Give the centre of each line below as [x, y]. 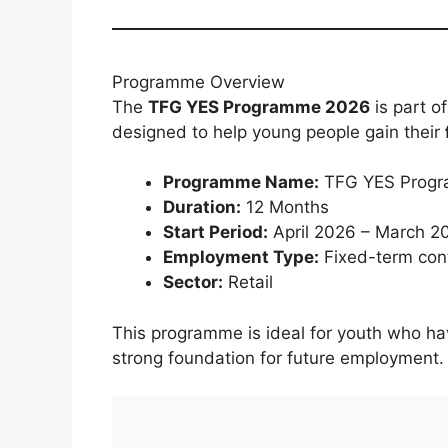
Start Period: [215, 232]
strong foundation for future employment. [278, 357]
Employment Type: [241, 257]
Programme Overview [198, 81]
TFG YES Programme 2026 [259, 106]
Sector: [193, 282]
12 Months [285, 207]
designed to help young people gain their [278, 131]
